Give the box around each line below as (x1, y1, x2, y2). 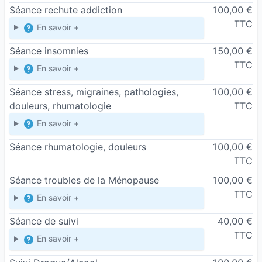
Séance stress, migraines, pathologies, (9, 85, 178, 98)
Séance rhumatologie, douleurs (9, 141, 146, 153)
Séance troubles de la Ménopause (9, 174, 159, 187)
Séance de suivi (9, 215, 78, 227)
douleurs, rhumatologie (9, 99, 111, 112)
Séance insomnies (9, 44, 88, 57)
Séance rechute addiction (9, 4, 122, 16)
